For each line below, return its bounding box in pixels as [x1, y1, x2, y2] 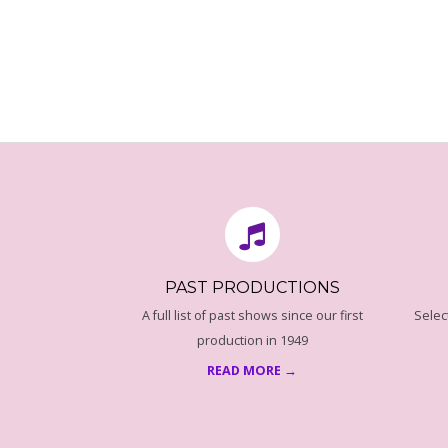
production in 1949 [196, 332, 308, 349]
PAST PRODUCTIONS [164, 278, 340, 297]
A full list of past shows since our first [141, 307, 363, 324]
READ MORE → [207, 362, 297, 379]
